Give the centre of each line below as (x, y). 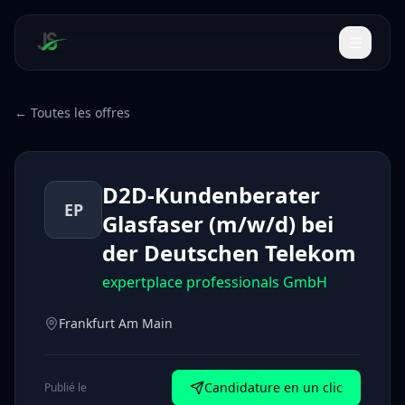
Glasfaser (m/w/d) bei (218, 224)
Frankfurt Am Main (116, 323)
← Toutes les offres (72, 113)
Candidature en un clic (273, 387)
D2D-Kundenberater (211, 195)
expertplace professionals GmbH (215, 282)
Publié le (66, 387)
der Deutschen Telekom (229, 253)
